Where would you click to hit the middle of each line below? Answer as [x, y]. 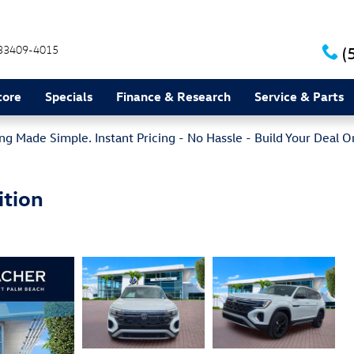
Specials [69, 96]
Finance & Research [173, 96]
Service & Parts [299, 96]
